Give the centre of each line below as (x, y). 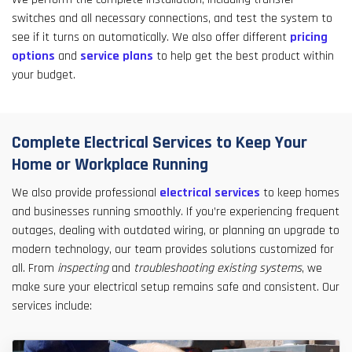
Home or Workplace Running (110, 165)
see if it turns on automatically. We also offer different (151, 38)
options (33, 57)
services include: (52, 306)
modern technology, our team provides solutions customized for (173, 250)
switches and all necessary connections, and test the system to (172, 19)
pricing (309, 38)
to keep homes (300, 193)
